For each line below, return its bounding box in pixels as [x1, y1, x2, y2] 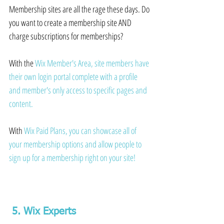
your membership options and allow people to [9, 138, 143, 150]
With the [9, 57, 35, 69]
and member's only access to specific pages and [9, 84, 148, 96]
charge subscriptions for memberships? [9, 30, 123, 42]
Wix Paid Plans [24, 124, 65, 137]
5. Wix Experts [12, 206, 79, 217]
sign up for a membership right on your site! [9, 151, 135, 164]
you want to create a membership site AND [9, 16, 133, 29]
